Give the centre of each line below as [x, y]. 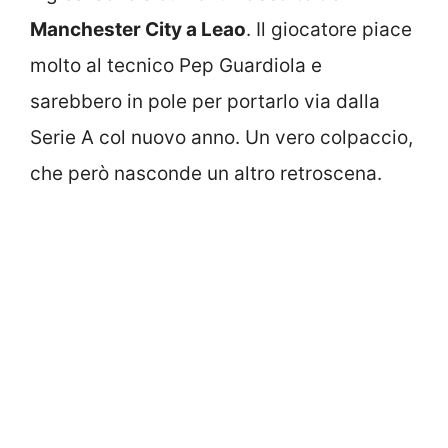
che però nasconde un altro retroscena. [206, 174]
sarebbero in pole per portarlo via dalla [205, 102]
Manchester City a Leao [138, 30]
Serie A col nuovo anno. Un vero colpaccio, [221, 138]
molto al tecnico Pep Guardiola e [176, 66]
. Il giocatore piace [329, 30]
